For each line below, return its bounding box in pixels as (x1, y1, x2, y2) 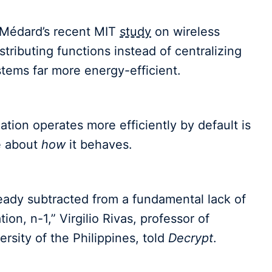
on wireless (151, 24, 220, 39)
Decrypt (168, 230, 213, 245)
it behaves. (66, 137, 132, 152)
